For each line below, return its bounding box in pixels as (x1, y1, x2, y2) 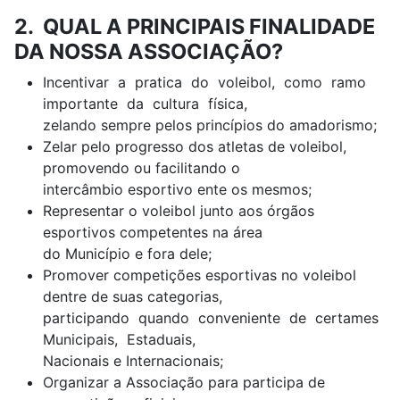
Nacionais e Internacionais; (43, 352, 223, 370)
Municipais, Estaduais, (43, 330, 196, 348)
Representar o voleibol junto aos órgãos (43, 202, 314, 220)
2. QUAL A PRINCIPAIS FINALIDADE (14, 13, 375, 39)
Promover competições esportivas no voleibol (43, 266, 356, 284)
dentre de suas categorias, (43, 287, 222, 305)
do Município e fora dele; (43, 245, 212, 262)
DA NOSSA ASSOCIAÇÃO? (14, 38, 283, 64)
